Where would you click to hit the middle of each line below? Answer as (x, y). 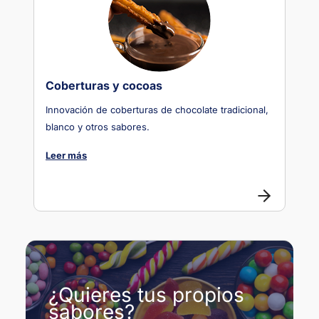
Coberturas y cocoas (104, 85)
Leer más (66, 155)
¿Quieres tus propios (146, 295)
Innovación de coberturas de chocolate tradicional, (157, 110)
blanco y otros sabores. (98, 127)
